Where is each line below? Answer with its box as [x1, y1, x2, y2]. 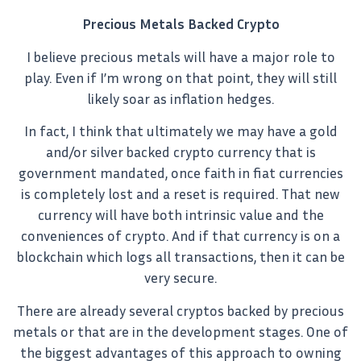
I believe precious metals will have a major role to [26, 48, 335, 65]
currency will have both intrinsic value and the [37, 206, 324, 224]
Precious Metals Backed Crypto [81, 15, 280, 33]
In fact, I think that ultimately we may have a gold [23, 122, 338, 140]
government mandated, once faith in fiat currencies [18, 164, 343, 182]
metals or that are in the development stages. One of [13, 322, 348, 340]
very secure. [144, 269, 217, 287]
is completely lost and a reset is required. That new [21, 185, 340, 203]
